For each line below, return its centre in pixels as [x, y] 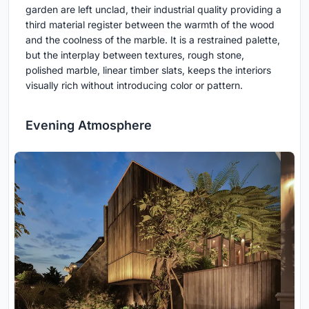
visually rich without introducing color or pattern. [134, 86]
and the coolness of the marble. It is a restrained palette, [153, 40]
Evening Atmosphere [89, 126]
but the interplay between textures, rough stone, [135, 55]
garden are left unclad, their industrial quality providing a [153, 10]
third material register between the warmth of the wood [150, 25]
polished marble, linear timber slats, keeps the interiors [148, 70]
